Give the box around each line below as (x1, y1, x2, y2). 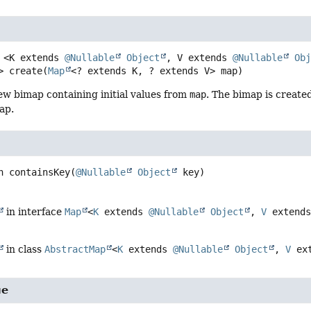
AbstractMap (44, 244, 106, 255)
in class (3, 244, 45, 255)
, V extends (166, 52, 233, 64)
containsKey (9, 167, 71, 178)
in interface (3, 206, 65, 218)
